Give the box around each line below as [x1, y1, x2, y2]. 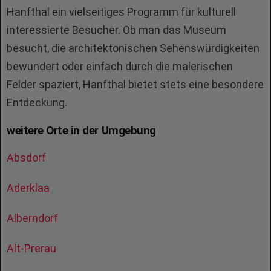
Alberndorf [7, 212, 60, 224]
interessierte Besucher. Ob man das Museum [7, 24, 226, 36]
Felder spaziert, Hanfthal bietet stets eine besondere [7, 78, 264, 91]
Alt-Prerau [7, 242, 59, 255]
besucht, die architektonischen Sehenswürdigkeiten [7, 42, 260, 54]
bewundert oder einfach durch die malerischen [7, 60, 233, 73]
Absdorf [7, 151, 48, 164]
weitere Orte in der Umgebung [7, 123, 156, 137]
